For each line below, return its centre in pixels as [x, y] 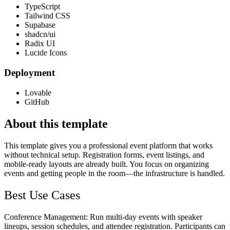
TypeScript [42, 7]
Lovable [38, 92]
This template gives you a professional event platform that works [108, 145]
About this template [56, 123]
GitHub [37, 102]
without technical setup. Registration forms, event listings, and [104, 155]
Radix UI [40, 44]
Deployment [30, 73]
